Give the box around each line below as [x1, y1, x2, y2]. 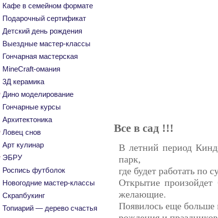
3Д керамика [2, 77, 44, 86]
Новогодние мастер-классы [2, 179, 95, 187]
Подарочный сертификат [2, 14, 86, 22]
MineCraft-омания [2, 65, 60, 73]
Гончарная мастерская [2, 52, 78, 60]
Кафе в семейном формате [2, 1, 93, 10]
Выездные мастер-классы [2, 39, 91, 48]
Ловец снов [2, 128, 41, 136]
